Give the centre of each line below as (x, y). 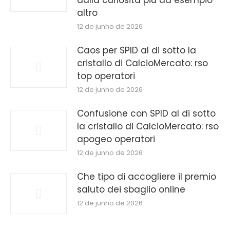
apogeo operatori (116, 139)
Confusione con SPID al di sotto (146, 114)
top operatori (106, 76)
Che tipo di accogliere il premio (147, 177)
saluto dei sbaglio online (131, 190)
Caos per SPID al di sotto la (137, 51)
